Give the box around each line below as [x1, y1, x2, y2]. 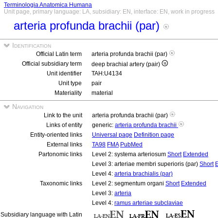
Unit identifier [47, 70, 82, 77]
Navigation [10, 103, 43, 110]
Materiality [54, 90, 82, 96]
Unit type [58, 80, 82, 87]
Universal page [92, 131, 132, 138]
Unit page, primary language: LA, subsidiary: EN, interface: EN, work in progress [4, 8, 215, 15]
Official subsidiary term [22, 60, 82, 67]
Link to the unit [44, 112, 82, 119]
